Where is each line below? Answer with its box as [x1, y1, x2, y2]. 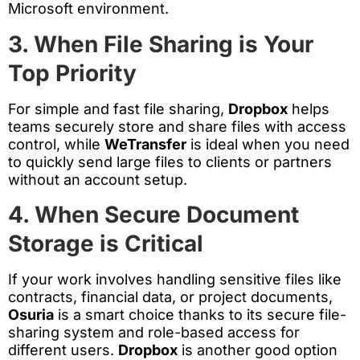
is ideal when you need [186, 135, 350, 153]
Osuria [8, 305, 54, 323]
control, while [8, 135, 104, 153]
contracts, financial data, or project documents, [8, 288, 333, 305]
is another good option [178, 341, 337, 358]
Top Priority [8, 59, 137, 87]
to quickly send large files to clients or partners [8, 153, 332, 170]
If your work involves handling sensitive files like [8, 270, 342, 288]
